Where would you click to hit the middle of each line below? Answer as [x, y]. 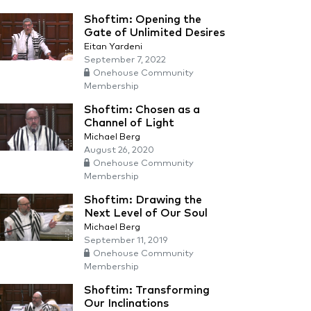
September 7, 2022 [125, 60]
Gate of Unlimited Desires [154, 33]
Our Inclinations [126, 303]
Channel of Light [129, 123]
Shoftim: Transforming [147, 290]
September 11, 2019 [126, 241]
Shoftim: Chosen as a [142, 110]
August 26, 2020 [119, 150]
